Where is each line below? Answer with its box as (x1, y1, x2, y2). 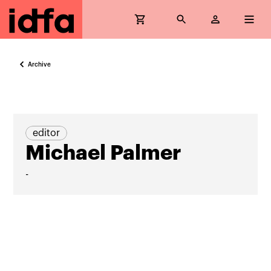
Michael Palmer (25, 143, 182, 163)
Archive (28, 61, 51, 68)
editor (33, 128, 60, 138)
